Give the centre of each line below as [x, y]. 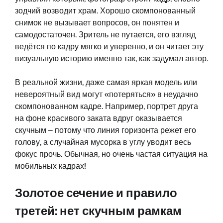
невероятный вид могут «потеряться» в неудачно [107, 95]
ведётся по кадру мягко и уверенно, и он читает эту [109, 47]
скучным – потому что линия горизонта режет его [106, 130]
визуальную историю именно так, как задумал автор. [111, 59]
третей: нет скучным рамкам [98, 211]
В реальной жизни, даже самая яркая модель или [106, 83]
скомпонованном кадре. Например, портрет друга [107, 107]
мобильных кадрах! [51, 166]
